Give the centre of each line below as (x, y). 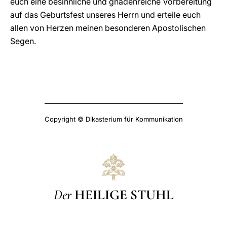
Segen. (23, 41)
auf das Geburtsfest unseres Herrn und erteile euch (105, 15)
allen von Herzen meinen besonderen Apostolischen (108, 28)
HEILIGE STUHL (124, 195)
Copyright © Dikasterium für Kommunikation (113, 119)
